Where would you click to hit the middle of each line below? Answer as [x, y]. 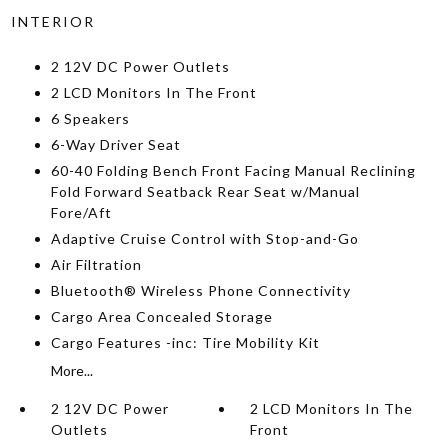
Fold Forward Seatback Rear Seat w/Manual [205, 191]
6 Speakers [90, 118]
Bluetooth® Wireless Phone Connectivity [200, 290]
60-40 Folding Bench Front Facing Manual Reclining [233, 170]
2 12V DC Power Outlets [140, 66]
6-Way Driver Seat [115, 144]
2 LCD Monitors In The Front [153, 92]
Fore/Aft [81, 212]
